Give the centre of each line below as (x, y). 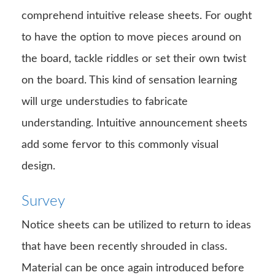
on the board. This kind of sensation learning (129, 80)
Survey (43, 201)
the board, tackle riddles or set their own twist (134, 59)
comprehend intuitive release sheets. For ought (137, 16)
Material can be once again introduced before (133, 268)
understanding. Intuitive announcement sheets (134, 123)
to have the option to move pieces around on (131, 37)
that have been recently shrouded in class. (124, 246)
